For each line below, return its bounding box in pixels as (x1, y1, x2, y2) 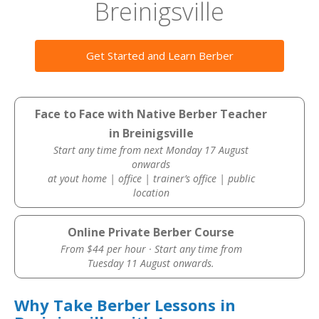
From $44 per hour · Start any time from (60, 242, 242, 256)
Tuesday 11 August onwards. (88, 256, 215, 270)
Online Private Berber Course (68, 224, 235, 240)
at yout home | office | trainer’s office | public (47, 172, 255, 185)
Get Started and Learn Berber (85, 48, 234, 63)
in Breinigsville (108, 125, 194, 141)
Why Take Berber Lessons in (14, 294, 236, 315)
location (132, 186, 169, 199)
